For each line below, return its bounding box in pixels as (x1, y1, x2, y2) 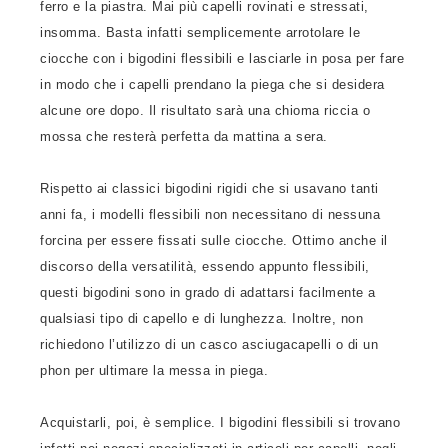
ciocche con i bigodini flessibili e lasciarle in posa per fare (40, 51, 404, 66)
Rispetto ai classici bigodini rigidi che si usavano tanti (40, 181, 379, 196)
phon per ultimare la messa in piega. (40, 363, 268, 378)
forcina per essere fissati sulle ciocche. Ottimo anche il (40, 233, 388, 248)
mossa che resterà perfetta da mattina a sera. (40, 129, 328, 144)
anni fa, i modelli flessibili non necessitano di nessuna (40, 207, 380, 222)
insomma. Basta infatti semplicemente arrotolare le (40, 25, 360, 40)
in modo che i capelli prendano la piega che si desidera (40, 77, 385, 92)
